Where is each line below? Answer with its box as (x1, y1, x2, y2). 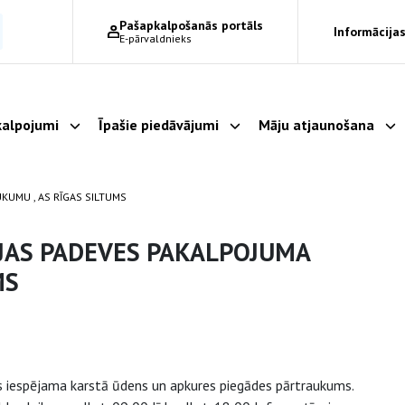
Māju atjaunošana (259, 116, 374, 134)
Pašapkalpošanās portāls (118, 17, 263, 33)
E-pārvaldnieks (118, 32, 192, 45)
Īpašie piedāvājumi (99, 116, 219, 134)
